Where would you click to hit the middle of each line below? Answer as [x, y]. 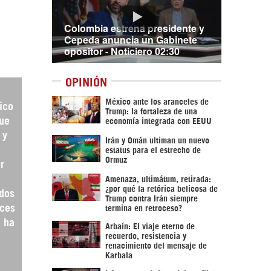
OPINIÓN [86, 81]
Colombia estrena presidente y [134, 28]
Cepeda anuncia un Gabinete [131, 40]
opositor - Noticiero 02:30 [122, 51]
